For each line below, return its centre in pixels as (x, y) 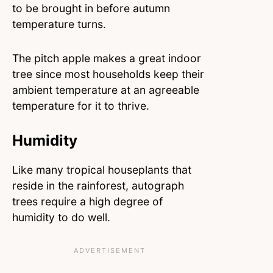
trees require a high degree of (87, 201)
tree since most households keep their (108, 74)
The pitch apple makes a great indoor (107, 58)
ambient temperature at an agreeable (106, 90)
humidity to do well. (63, 217)
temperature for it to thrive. (82, 105)
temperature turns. (62, 24)
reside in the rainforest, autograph (98, 185)
